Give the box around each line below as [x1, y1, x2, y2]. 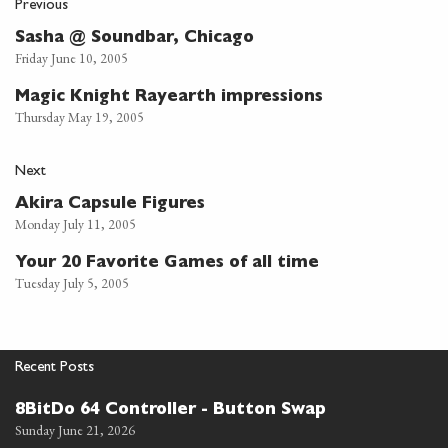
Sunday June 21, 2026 [15, 420, 135, 439]
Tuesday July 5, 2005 [15, 273, 129, 292]
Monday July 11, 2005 [15, 214, 136, 233]
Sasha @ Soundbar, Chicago [15, 30, 254, 47]
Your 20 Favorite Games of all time [15, 255, 319, 272]
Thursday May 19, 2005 [15, 107, 144, 126]
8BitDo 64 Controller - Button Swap [15, 402, 326, 419]
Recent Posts [15, 360, 94, 376]
